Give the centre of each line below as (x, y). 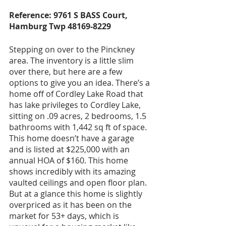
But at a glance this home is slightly (77, 193)
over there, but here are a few (67, 71)
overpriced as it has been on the (71, 205)
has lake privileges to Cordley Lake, (76, 105)
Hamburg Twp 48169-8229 (60, 26)
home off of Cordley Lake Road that (77, 94)
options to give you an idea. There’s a (80, 82)
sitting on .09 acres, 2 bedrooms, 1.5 (79, 116)
